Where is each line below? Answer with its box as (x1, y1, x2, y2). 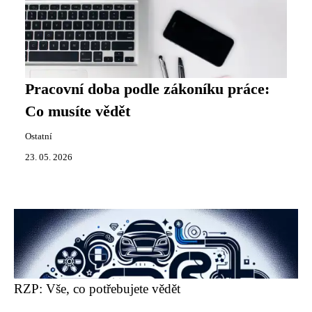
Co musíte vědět (25, 103, 130, 120)
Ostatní (25, 132, 52, 141)
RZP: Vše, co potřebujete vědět (14, 281, 180, 296)
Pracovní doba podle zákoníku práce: (25, 81, 270, 97)
